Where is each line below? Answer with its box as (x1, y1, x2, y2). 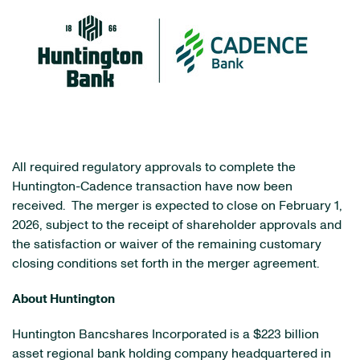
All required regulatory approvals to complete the (12, 161, 296, 174)
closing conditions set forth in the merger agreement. (12, 257, 319, 270)
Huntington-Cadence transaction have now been (12, 180, 292, 193)
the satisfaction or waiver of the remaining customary (12, 238, 321, 251)
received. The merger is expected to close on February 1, (12, 199, 342, 212)
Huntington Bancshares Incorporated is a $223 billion (12, 328, 319, 341)
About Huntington (12, 292, 115, 305)
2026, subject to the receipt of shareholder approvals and (12, 219, 342, 231)
